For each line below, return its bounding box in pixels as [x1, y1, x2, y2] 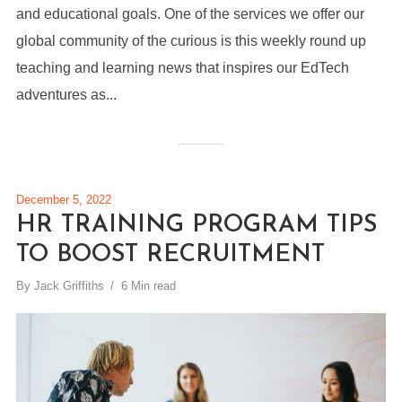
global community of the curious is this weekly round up [15, 33, 366, 49]
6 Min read [120, 279, 176, 293]
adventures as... [15, 87, 117, 103]
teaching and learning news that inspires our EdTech [15, 60, 349, 76]
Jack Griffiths [33, 279, 104, 293]
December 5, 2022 [15, 193, 111, 207]
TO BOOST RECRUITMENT [15, 243, 325, 268]
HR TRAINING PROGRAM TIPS [15, 214, 377, 239]
